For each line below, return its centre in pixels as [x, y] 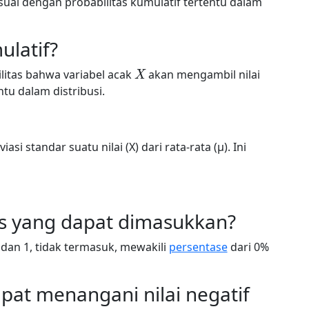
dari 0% [248, 247]
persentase [198, 247]
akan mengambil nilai [203, 74]
